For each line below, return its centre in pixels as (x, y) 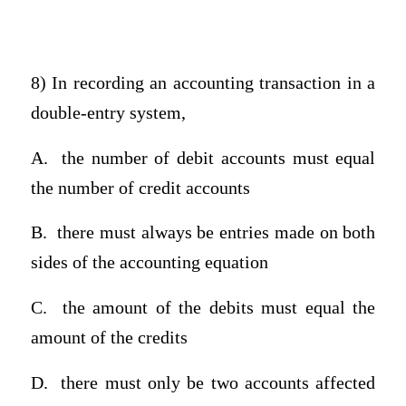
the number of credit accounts (140, 188)
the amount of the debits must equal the (219, 308)
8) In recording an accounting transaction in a (203, 83)
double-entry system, (108, 113)
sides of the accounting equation (149, 263)
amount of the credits (109, 338)
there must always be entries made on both (217, 233)
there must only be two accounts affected (218, 382)
